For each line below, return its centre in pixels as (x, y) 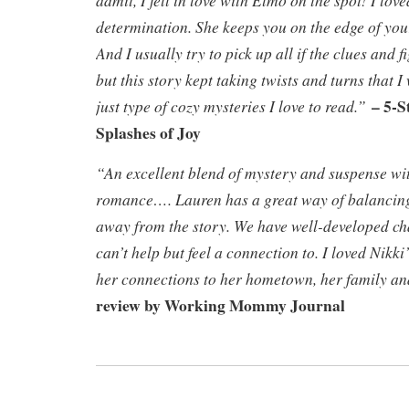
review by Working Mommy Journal (220, 304)
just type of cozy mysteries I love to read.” (234, 105)
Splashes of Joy (148, 132)
